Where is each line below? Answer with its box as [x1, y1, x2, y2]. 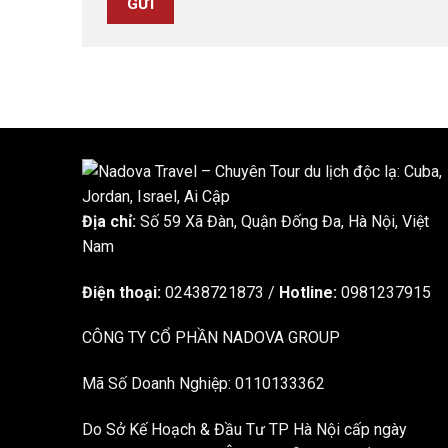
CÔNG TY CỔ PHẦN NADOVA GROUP [82, 328, 340, 348]
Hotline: [279, 282, 341, 302]
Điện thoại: [82, 282, 165, 302]
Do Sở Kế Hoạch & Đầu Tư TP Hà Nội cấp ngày [82, 420, 407, 440]
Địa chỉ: [82, 211, 140, 231]
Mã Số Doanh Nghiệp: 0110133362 [82, 374, 325, 394]
